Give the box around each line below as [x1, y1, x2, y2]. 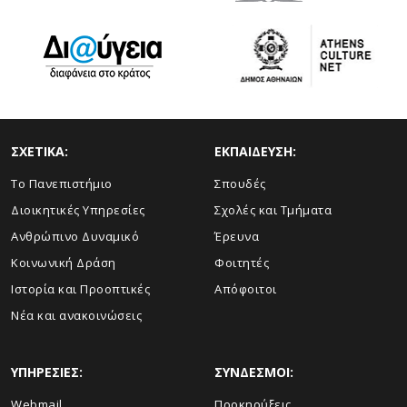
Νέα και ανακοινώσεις [11, 306, 142, 323]
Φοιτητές [214, 253, 269, 271]
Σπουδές [214, 174, 266, 192]
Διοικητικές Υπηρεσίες [11, 201, 145, 218]
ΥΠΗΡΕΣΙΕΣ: [11, 362, 83, 381]
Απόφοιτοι [214, 280, 277, 297]
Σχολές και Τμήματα [214, 201, 332, 218]
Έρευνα [214, 227, 259, 244]
